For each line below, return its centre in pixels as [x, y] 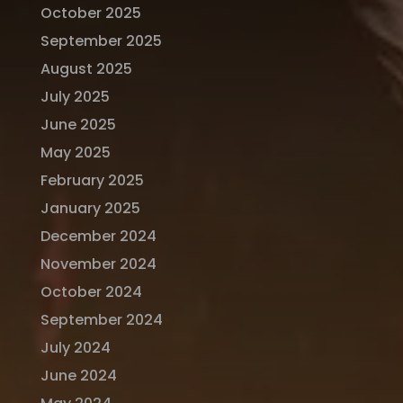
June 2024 [78, 375]
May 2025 [75, 152]
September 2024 [101, 319]
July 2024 [75, 347]
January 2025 [90, 208]
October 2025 [90, 13]
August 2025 [86, 68]
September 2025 [101, 40]
